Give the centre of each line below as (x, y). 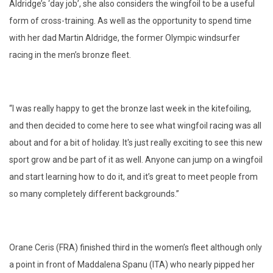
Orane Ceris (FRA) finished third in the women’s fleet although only (136, 247)
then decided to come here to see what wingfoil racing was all (144, 125)
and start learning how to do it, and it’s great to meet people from (133, 176)
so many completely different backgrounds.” (94, 193)
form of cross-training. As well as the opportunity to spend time (130, 20)
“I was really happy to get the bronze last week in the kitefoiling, (130, 108)
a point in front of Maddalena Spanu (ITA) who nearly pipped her (132, 264)
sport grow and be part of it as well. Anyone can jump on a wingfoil (136, 159)
